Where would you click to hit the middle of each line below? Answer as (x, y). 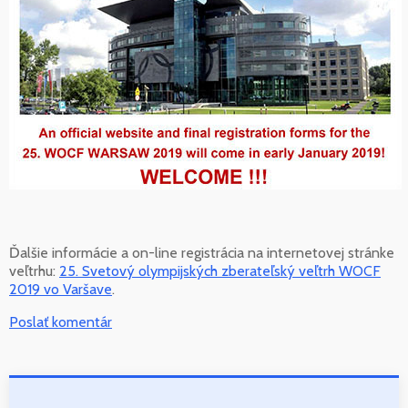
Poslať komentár (61, 322)
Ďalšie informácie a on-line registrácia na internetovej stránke (202, 253)
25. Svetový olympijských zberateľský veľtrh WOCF (220, 271)
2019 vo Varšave (61, 290)
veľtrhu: (34, 271)
